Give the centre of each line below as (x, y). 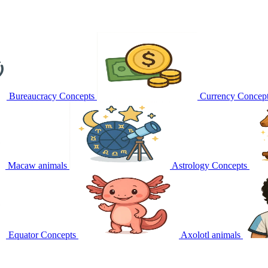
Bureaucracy (33, 96)
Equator (23, 234)
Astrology (191, 165)
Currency (217, 96)
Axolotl (195, 234)
